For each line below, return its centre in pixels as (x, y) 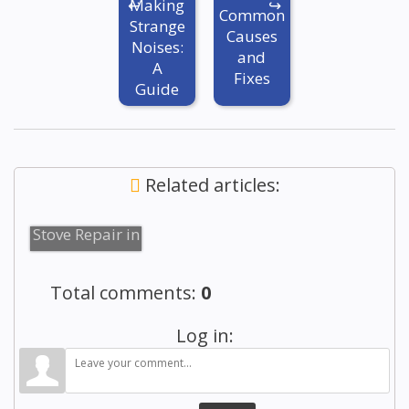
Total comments (121, 293)
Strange (157, 26)
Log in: (204, 336)
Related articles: (210, 185)
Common (252, 15)
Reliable (93, 210)
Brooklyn (84, 259)
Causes (252, 36)
